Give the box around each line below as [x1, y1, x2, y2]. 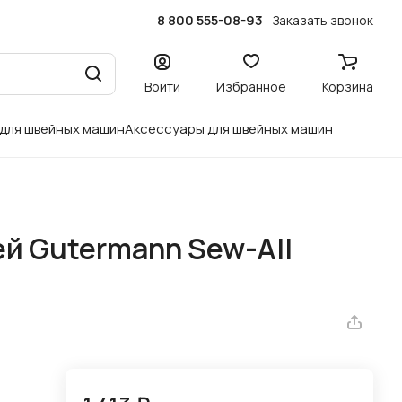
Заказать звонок [273, 11, 373, 29]
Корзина [322, 77, 373, 95]
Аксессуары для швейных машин [125, 119, 333, 138]
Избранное [216, 77, 286, 95]
